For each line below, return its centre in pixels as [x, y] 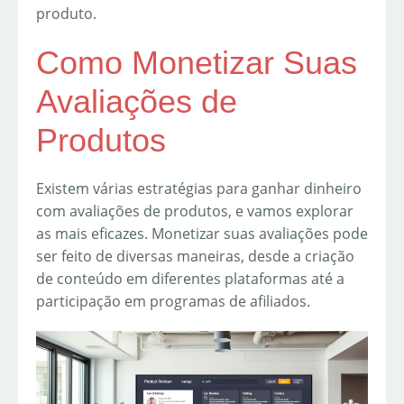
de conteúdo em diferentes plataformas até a [190, 278]
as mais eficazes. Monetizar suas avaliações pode [202, 233]
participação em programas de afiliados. [173, 301]
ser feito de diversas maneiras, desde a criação [195, 256]
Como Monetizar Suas [197, 62]
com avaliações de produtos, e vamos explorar [195, 211]
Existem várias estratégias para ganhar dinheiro [199, 188]
